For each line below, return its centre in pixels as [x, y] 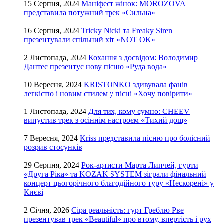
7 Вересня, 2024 [51, 138]
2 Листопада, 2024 [55, 58]
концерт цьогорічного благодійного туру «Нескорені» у [119, 183]
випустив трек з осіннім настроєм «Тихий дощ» [106, 120]
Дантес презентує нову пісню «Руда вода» [95, 67]
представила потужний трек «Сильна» [90, 13]
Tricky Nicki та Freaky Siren [127, 31]
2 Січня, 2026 [47, 210]
